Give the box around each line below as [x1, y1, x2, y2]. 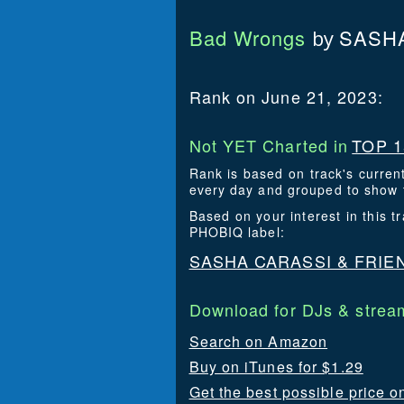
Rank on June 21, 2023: [188, 85, 383, 108]
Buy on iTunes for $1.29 [188, 356, 363, 377]
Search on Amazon [188, 331, 328, 352]
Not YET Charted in [188, 133, 349, 157]
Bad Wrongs [188, 23, 307, 51]
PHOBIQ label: [188, 223, 285, 241]
